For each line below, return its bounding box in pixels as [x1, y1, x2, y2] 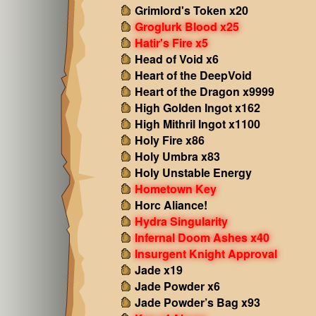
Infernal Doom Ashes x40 [134, 229, 269, 245]
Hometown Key [134, 181, 217, 197]
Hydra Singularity [134, 213, 228, 229]
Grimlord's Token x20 [134, 2, 248, 18]
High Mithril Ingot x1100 [134, 116, 260, 132]
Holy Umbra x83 [134, 148, 220, 164]
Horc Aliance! [134, 197, 207, 213]
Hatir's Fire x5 [134, 35, 208, 51]
